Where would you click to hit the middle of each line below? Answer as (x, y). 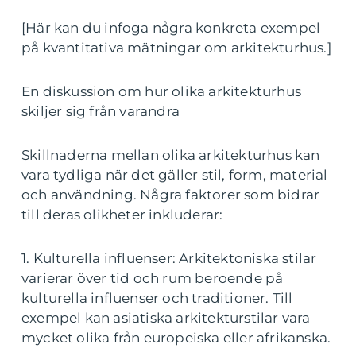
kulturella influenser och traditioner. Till (157, 298)
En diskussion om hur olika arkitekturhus (162, 92)
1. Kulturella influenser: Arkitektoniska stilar (169, 259)
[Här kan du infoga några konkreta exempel (171, 28)
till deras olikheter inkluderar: (122, 215)
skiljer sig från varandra (101, 112)
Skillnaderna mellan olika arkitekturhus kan (171, 155)
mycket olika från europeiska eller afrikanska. (176, 338)
